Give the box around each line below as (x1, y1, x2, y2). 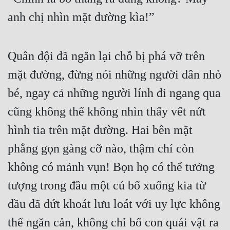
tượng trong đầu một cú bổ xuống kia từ (8, 179, 206, 193)
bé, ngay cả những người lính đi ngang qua (8, 86, 221, 100)
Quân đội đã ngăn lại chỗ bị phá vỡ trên (8, 49, 205, 63)
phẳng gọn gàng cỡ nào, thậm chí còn (8, 142, 194, 156)
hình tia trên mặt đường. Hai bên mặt (8, 123, 193, 137)
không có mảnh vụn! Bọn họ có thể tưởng (8, 160, 215, 174)
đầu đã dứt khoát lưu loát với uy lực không (8, 197, 220, 211)
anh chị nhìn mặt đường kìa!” (8, 10, 155, 24)
